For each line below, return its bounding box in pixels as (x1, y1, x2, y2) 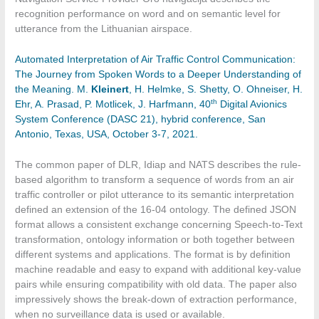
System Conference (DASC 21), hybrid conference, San (15, 114, 266, 125)
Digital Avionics (217, 99, 288, 110)
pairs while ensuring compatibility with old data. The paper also (15, 279, 298, 291)
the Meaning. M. (15, 84, 92, 95)
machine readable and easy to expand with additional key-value (15, 264, 302, 276)
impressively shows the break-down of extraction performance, (15, 294, 298, 305)
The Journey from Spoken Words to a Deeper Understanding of (15, 69, 302, 80)
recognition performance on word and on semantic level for (15, 9, 281, 20)
